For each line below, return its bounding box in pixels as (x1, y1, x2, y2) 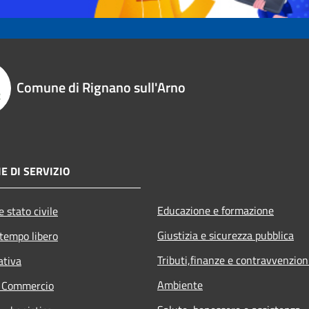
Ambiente (157, 276, 203, 293)
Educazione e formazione (157, 201, 274, 219)
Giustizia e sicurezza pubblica (157, 226, 294, 243)
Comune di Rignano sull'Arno (17, 76, 186, 98)
